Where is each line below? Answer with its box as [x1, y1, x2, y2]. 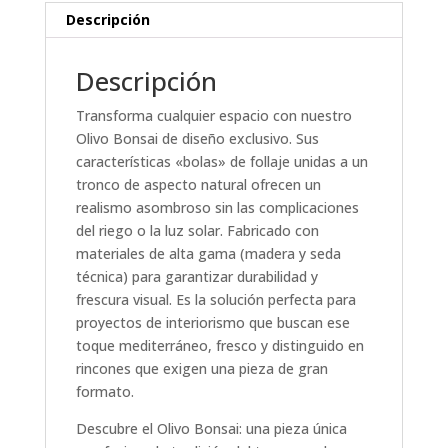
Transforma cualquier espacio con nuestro [75, 105, 352, 125]
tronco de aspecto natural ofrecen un [75, 174, 321, 194]
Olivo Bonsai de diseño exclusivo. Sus [75, 128, 319, 148]
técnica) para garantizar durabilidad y [75, 266, 318, 286]
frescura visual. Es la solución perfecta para [75, 289, 356, 309]
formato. [75, 381, 134, 401]
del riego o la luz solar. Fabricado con [75, 220, 319, 240]
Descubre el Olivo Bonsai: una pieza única [75, 418, 347, 438]
